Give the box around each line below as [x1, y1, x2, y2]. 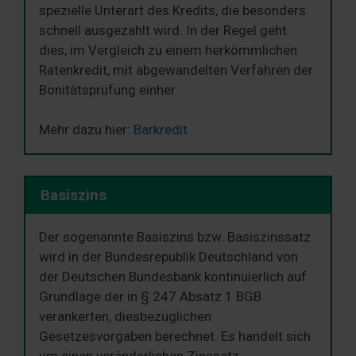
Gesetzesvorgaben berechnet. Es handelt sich [39, 328, 311, 345]
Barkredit [133, 122, 188, 138]
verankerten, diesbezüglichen [39, 308, 211, 325]
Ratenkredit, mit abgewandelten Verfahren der [39, 61, 313, 78]
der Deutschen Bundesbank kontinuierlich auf [39, 269, 307, 285]
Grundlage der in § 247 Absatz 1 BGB [39, 288, 261, 305]
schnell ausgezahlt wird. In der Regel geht [39, 21, 287, 38]
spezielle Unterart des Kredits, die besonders [39, 2, 306, 18]
